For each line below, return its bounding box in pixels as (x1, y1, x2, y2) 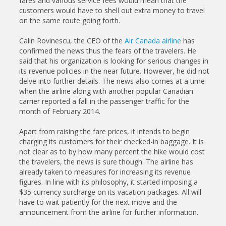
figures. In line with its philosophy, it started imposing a (19, 177, 198, 187)
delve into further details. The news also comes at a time (19, 76, 205, 86)
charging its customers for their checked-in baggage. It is (19, 137, 204, 146)
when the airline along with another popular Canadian (19, 86, 193, 96)
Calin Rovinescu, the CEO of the (19, 36, 125, 45)
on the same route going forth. (19, 16, 120, 25)
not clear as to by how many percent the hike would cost (19, 147, 205, 156)
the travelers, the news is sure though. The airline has (19, 157, 193, 166)
